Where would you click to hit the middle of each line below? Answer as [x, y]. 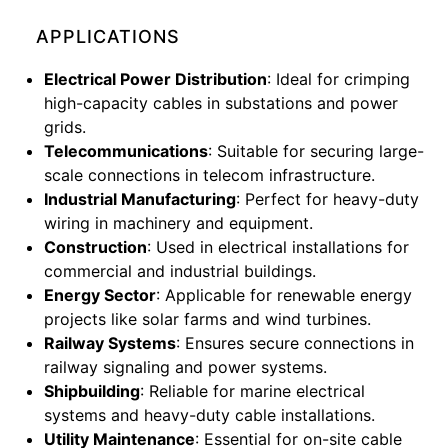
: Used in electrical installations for [278, 247]
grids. [65, 127]
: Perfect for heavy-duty [327, 199]
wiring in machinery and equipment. [178, 223]
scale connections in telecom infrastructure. [209, 175]
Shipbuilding [92, 391]
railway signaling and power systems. [185, 367]
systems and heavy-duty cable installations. [209, 415]
